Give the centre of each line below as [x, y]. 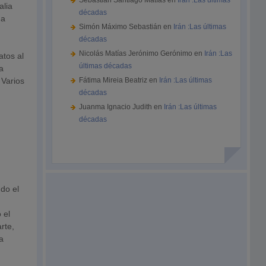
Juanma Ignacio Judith [116, 107]
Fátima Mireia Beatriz [113, 80]
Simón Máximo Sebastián [121, 27]
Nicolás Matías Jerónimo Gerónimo [136, 53]
